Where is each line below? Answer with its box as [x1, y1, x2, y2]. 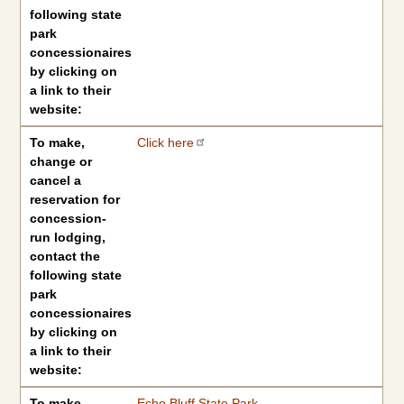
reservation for [30, 192, 121, 207]
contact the [30, 249, 101, 263]
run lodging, [30, 230, 106, 244]
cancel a [30, 173, 82, 188]
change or [30, 154, 93, 169]
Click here [136, 135, 194, 150]
